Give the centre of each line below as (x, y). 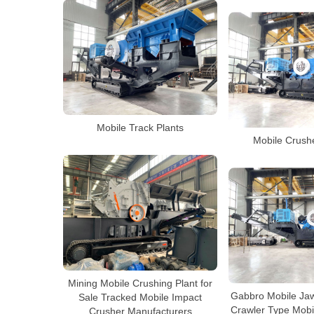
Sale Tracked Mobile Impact (140, 297)
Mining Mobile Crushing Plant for (140, 283)
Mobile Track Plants (140, 127)
